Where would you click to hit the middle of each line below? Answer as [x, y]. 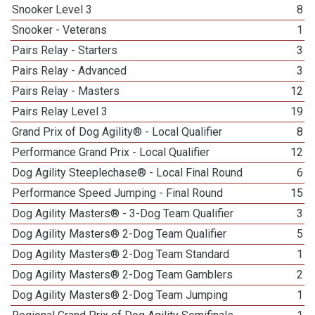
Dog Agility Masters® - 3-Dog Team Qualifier [123, 213]
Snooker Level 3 [52, 9]
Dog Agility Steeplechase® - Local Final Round [128, 173]
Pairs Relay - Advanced [70, 71]
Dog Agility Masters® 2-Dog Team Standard [121, 254]
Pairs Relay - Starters [65, 50]
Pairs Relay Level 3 [60, 111]
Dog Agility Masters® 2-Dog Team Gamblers [123, 275]
